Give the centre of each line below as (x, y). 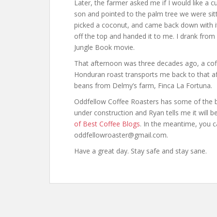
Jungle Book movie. (104, 47)
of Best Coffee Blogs (107, 124)
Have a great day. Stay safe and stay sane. (140, 151)
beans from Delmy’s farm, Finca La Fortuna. (143, 85)
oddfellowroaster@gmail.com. (121, 135)
